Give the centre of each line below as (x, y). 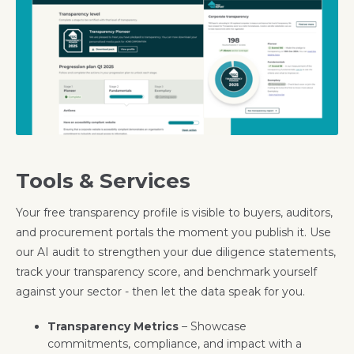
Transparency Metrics (113, 326)
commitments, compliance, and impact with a (175, 343)
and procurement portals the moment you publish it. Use (173, 232)
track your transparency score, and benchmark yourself (166, 271)
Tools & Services (103, 181)
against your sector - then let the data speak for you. (160, 291)
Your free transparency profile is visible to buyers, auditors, (174, 212)
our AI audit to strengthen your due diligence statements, (176, 252)
